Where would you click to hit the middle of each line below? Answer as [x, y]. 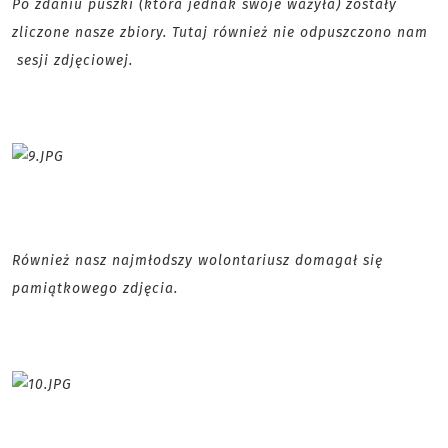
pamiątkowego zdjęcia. [95, 289]
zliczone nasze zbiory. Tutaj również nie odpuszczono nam [220, 33]
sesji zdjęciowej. [72, 61]
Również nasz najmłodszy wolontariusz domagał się [197, 261]
